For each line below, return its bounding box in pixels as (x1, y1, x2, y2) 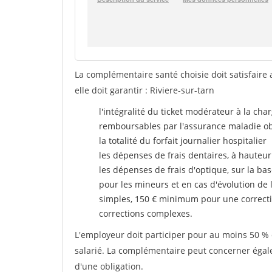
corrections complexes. (99, 208, 192, 219)
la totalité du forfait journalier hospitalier (99, 135, 267, 146)
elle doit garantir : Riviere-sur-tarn (75, 84, 214, 96)
